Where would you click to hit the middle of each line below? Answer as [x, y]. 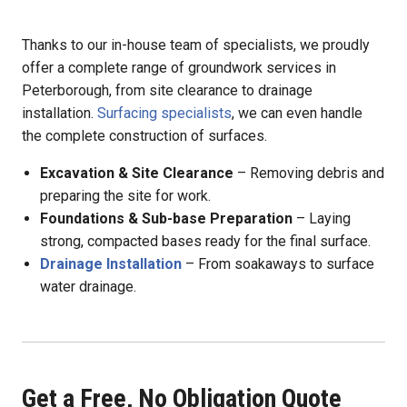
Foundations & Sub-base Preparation [166, 219]
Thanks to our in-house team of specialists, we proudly [196, 45]
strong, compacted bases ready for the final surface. [205, 242]
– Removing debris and [309, 174]
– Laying [322, 219]
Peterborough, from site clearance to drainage [167, 91]
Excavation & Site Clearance [137, 174]
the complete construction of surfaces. [144, 136]
